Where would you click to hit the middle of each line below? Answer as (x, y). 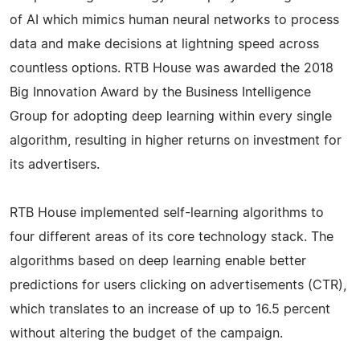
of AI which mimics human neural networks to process (174, 20)
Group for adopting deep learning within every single (171, 116)
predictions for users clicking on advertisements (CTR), (178, 285)
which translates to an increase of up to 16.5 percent (170, 309)
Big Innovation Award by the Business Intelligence (160, 92)
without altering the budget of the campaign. (146, 333)
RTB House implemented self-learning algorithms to (167, 213)
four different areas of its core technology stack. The (172, 237)
